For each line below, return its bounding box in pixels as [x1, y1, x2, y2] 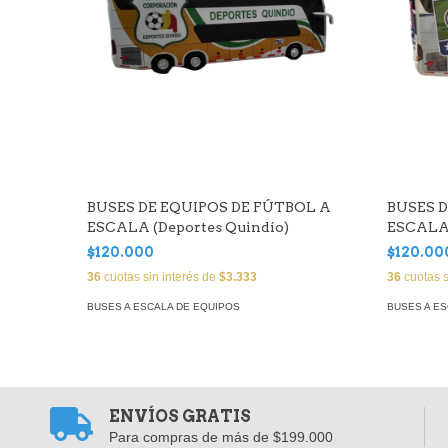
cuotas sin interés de [101, 270, 219, 284]
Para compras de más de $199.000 [108, 429, 333, 445]
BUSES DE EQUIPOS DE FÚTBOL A [87, 199, 331, 215]
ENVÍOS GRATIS [108, 407, 251, 426]
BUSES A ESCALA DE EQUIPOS [87, 301, 240, 312]
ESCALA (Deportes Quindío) [87, 219, 289, 235]
